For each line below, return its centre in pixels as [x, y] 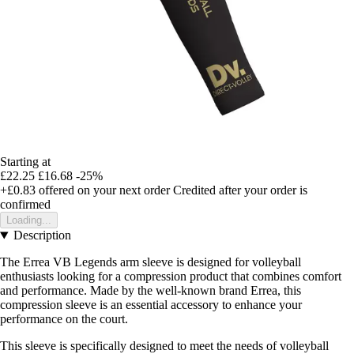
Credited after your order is [240, 190]
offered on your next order [103, 190]
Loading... [29, 220]
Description [42, 235]
